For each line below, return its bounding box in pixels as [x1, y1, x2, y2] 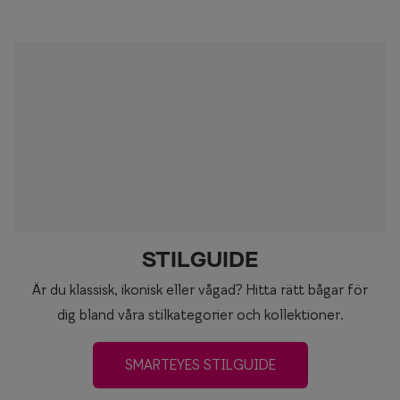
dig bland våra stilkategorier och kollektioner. [56, 306, 344, 324]
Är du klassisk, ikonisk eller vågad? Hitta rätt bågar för [32, 281, 368, 299]
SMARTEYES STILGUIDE [124, 356, 276, 374]
